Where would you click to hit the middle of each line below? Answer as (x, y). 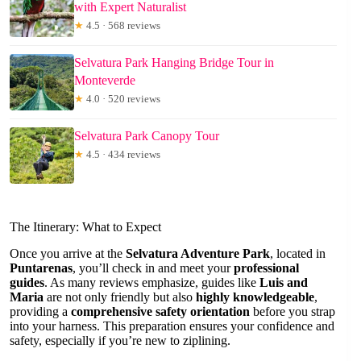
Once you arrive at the (68, 254)
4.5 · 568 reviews (122, 26)
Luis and (284, 283)
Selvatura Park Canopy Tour (147, 136)
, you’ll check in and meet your (153, 268)
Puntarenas (41, 268)
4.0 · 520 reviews (122, 99)
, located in (298, 254)
